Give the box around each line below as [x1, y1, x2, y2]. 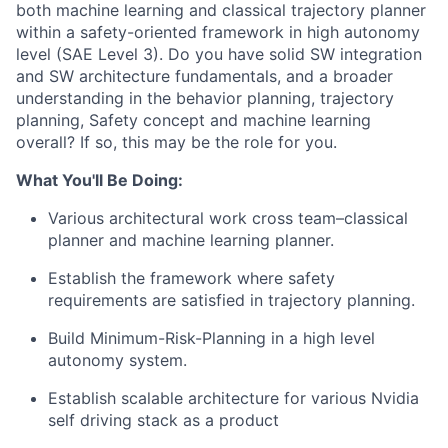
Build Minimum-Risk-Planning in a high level [48, 328, 375, 348]
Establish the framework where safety [48, 268, 335, 288]
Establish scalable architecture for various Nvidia [48, 388, 419, 408]
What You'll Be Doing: [16, 170, 183, 190]
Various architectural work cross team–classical [48, 208, 408, 228]
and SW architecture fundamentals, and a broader [16, 66, 393, 86]
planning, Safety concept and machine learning [16, 110, 371, 130]
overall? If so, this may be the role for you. [16, 132, 337, 152]
